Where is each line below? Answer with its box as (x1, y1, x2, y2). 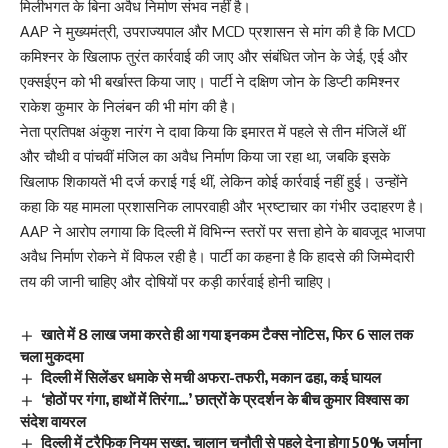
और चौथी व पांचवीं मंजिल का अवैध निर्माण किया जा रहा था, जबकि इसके (20, 146, 390, 166)
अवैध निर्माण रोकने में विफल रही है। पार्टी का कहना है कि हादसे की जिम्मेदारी (20, 246, 414, 266)
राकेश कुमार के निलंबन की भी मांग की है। (20, 96, 237, 116)
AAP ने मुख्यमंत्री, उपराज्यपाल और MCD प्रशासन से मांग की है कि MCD (20, 21, 416, 41)
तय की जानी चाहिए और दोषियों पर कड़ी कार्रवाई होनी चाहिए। (20, 271, 333, 291)
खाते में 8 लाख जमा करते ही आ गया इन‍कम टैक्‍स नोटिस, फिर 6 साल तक (41, 324, 414, 343)
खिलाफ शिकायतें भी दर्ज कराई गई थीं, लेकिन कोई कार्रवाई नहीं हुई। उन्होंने (20, 171, 408, 191)
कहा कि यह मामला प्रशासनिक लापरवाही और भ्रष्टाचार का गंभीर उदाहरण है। (20, 196, 425, 216)
